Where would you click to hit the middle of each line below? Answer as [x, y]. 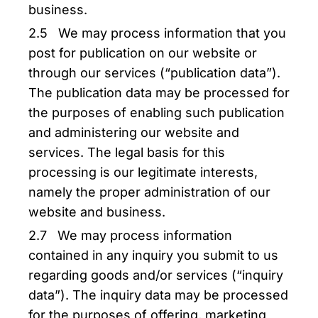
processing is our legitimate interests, [143, 172]
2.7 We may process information [130, 235]
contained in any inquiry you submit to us [153, 255]
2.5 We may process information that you [157, 33]
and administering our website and [134, 132]
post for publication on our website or [143, 53]
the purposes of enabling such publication [157, 113]
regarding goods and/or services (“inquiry [156, 275]
